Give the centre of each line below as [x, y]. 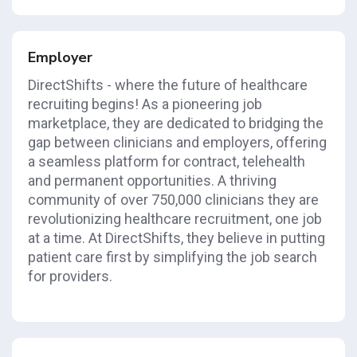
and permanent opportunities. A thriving [152, 180]
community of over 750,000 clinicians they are [173, 200]
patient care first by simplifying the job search [173, 257]
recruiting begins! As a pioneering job [145, 104]
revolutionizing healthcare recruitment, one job [175, 219]
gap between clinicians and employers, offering [177, 142]
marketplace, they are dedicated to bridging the [176, 123]
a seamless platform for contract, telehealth [167, 161]
